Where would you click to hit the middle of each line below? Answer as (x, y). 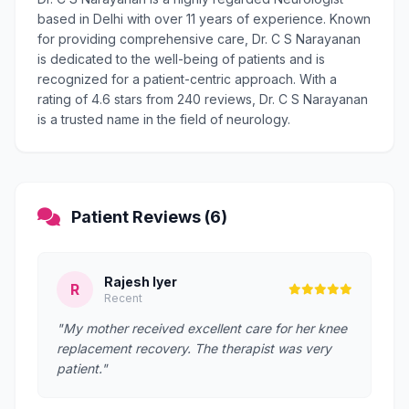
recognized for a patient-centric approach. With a (187, 79)
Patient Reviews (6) (149, 217)
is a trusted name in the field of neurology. (164, 119)
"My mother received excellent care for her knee (202, 328)
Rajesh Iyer (141, 282)
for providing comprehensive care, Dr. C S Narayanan (199, 39)
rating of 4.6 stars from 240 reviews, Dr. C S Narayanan (203, 99)
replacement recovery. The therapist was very (194, 348)
